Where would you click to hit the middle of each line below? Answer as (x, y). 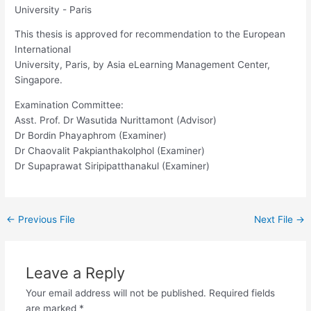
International (43, 50)
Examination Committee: (69, 105)
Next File (275, 219)
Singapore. (39, 80)
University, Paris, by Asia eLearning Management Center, (143, 65)
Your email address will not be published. (116, 293)
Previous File (45, 219)
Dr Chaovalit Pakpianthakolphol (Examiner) (110, 151)
